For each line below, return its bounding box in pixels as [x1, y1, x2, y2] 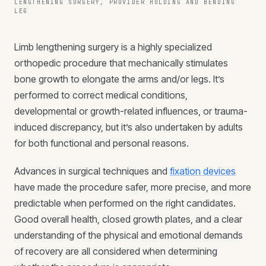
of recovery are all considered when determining [14, 245, 217, 257]
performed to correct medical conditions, [14, 89, 188, 101]
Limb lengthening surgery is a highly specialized [14, 41, 212, 53]
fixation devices [170, 165, 236, 177]
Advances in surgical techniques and [14, 165, 170, 177]
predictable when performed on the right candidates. [14, 197, 236, 209]
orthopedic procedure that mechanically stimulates [14, 57, 228, 69]
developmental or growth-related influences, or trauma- [14, 105, 248, 117]
